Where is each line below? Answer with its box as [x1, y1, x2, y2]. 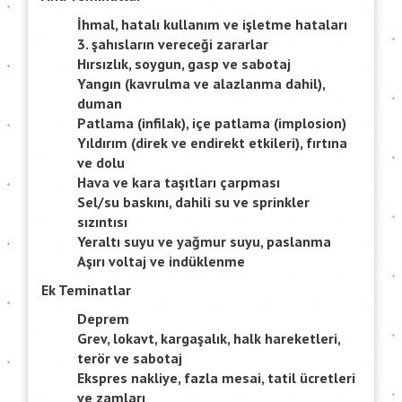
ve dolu [77, 153, 125, 172]
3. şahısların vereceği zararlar [77, 35, 268, 54]
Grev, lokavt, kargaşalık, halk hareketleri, [77, 329, 340, 348]
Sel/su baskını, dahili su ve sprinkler [77, 193, 310, 212]
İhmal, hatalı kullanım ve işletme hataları [77, 15, 347, 34]
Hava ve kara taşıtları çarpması [77, 173, 280, 192]
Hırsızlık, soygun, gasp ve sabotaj [77, 55, 291, 74]
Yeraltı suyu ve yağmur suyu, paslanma [77, 232, 331, 251]
